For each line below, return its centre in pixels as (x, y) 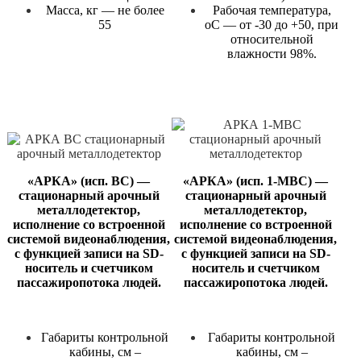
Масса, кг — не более (105, 10)
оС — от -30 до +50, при (272, 25)
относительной (272, 39)
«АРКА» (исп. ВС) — (89, 181)
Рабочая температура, (272, 10)
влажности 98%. (272, 54)
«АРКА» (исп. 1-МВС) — (255, 181)
